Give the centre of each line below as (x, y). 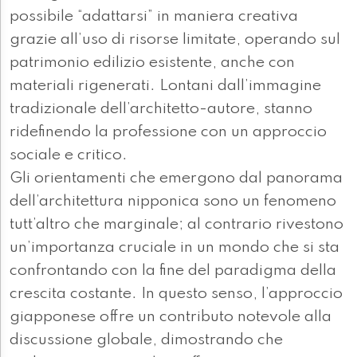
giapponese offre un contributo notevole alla (171, 318)
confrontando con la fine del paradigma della (173, 271)
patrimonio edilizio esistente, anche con (152, 63)
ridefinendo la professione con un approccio (168, 133)
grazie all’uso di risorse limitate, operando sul (175, 40)
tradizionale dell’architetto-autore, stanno (161, 110)
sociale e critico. (69, 156)
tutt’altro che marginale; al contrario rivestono (177, 225)
